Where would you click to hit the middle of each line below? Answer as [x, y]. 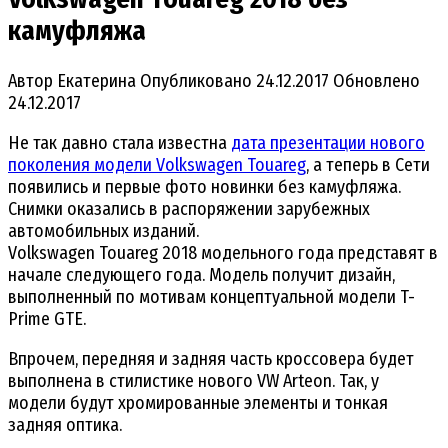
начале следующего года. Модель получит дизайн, [201, 274]
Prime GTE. [47, 318]
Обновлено [376, 80]
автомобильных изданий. [103, 230]
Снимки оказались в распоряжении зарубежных [189, 208]
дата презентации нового [328, 142]
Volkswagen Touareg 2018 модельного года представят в [223, 252]
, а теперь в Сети [368, 164]
